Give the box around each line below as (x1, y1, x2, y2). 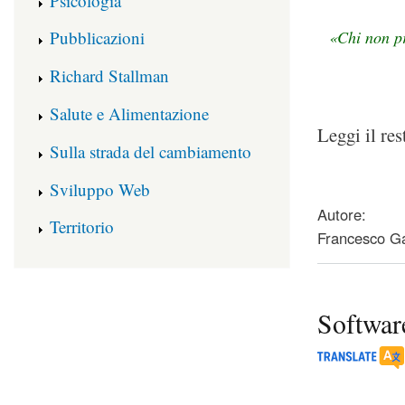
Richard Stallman (50, 64, 169, 88)
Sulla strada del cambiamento (50, 139, 251, 163)
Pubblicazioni (50, 26, 145, 50)
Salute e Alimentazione (50, 101, 209, 125)
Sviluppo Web (50, 177, 150, 201)
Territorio (50, 215, 114, 239)
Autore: (317, 203, 366, 226)
